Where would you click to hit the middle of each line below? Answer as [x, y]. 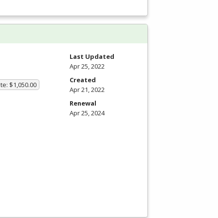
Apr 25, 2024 [87, 113]
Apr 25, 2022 [87, 66]
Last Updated [92, 57]
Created [83, 80]
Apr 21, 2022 [87, 90]
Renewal [83, 103]
